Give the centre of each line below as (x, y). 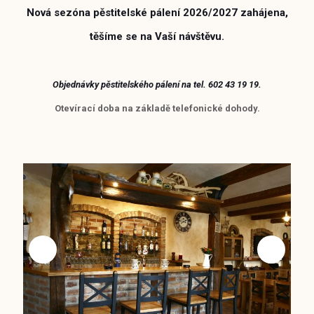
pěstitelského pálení (141, 84)
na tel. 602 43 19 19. (221, 84)
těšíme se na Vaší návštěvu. (157, 36)
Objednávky (77, 84)
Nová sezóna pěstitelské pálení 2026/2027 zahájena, (157, 13)
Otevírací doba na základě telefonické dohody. (157, 108)
